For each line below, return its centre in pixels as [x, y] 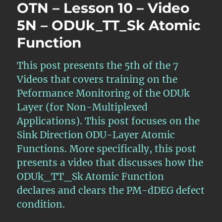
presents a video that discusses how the [110, 162]
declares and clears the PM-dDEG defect [111, 190]
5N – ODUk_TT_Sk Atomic [109, 25]
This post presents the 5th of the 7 [98, 65]
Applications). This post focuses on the [109, 121]
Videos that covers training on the [97, 79]
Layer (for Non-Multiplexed [83, 107]
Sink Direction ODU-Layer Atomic [96, 135]
